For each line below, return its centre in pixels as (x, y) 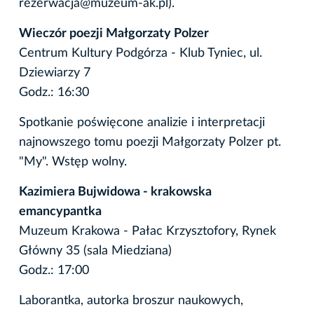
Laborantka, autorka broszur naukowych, (131, 300)
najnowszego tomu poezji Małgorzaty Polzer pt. (150, 142)
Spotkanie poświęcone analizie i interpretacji (142, 122)
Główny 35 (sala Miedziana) (95, 251)
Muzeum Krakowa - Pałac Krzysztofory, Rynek (148, 231)
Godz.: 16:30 (54, 92)
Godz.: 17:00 (54, 270)
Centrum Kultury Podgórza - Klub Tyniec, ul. (141, 53)
